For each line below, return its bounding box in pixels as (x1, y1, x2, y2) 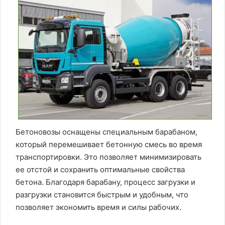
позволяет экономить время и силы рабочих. (16, 202, 181, 212)
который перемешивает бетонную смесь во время (16, 139, 202, 149)
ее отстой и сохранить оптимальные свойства (16, 164, 185, 174)
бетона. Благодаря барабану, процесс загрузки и (16, 177, 195, 187)
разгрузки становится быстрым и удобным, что (16, 189, 188, 199)
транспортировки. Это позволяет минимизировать (16, 152, 201, 162)
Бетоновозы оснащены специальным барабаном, (16, 127, 197, 137)
